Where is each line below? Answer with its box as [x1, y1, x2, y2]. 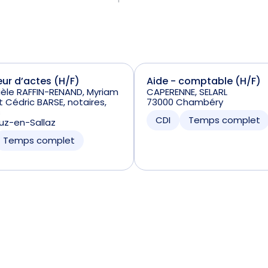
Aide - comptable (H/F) [146, 74, 261, 88]
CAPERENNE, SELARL [146, 86, 227, 98]
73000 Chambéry [146, 96, 223, 108]
